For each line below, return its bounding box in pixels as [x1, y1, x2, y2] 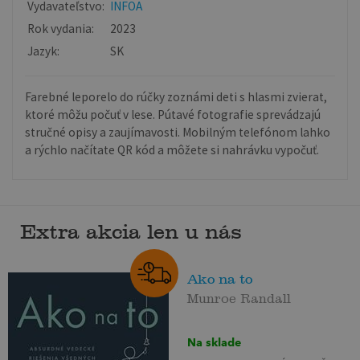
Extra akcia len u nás [20, 220, 242, 244]
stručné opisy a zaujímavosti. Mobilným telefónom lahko [25, 125, 331, 141]
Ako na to [187, 272, 253, 288]
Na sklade [187, 335, 242, 350]
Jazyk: [27, 43, 60, 59]
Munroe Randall [187, 291, 292, 300]
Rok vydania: [27, 21, 95, 37]
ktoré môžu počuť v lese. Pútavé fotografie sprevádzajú [25, 107, 321, 123]
